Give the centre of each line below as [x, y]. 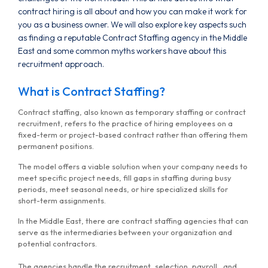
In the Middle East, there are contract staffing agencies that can [133, 221]
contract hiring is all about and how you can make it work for [133, 12]
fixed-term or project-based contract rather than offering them [133, 135]
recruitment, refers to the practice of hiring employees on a [125, 124]
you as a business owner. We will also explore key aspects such [132, 25]
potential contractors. [57, 244]
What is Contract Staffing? [92, 92]
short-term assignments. [62, 201]
